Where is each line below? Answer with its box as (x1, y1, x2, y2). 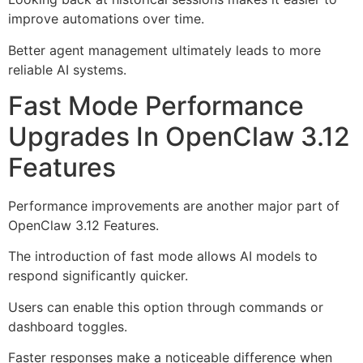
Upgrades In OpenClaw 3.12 (8, 120, 350, 152)
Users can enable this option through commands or (8, 298, 323, 315)
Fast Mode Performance (8, 89, 304, 122)
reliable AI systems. (8, 61, 126, 78)
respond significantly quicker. (8, 267, 188, 284)
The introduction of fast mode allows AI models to (8, 248, 318, 265)
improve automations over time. (8, 11, 204, 28)
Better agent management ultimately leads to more (8, 41, 321, 58)
